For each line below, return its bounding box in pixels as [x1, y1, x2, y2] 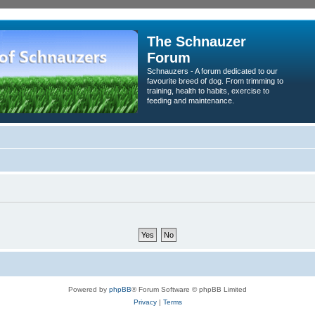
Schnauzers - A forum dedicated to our [147, 67, 278, 75]
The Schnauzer [147, 34, 246, 49]
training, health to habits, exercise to [147, 86, 269, 95]
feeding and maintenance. [147, 96, 234, 105]
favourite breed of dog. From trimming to [147, 77, 283, 85]
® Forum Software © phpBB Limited [131, 285, 247, 293]
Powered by [68, 285, 109, 293]
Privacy [133, 298, 157, 306]
